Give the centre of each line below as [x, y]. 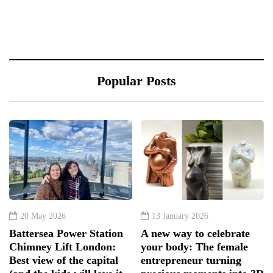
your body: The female [194, 247]
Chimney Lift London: [62, 247]
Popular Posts [136, 81]
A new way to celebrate [195, 234]
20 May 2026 [43, 216]
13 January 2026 [180, 216]
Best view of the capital [64, 261]
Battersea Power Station [66, 234]
